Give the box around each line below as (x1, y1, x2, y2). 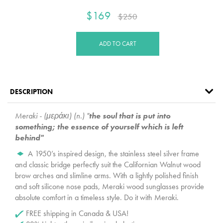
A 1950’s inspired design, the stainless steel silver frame (28, 148, 199, 159)
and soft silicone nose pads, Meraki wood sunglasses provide (15, 181, 204, 192)
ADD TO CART (99, 39, 136, 48)
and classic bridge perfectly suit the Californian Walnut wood (15, 159, 201, 170)
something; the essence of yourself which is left (15, 121, 183, 132)
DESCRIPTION (10, 87, 53, 96)
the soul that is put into (89, 110, 170, 121)
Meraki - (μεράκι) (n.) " (15, 110, 89, 121)
